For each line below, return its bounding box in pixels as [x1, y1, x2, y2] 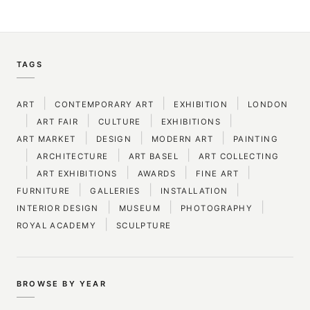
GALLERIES [90, 186, 140, 197]
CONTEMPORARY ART [55, 100, 154, 110]
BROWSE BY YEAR [17, 279, 107, 289]
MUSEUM [118, 203, 161, 214]
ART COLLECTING [198, 152, 280, 162]
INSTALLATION [160, 186, 228, 197]
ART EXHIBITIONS [37, 169, 118, 179]
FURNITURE [17, 186, 71, 197]
